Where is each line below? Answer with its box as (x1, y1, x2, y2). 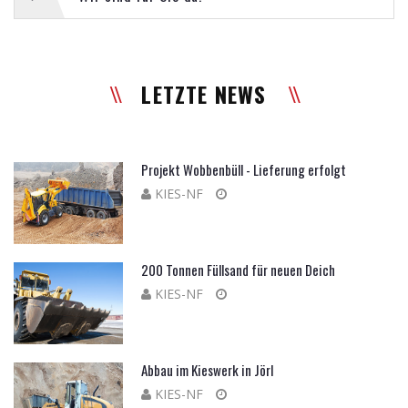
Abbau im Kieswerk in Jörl (141, 360, 273, 380)
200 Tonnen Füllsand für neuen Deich (141, 260, 335, 280)
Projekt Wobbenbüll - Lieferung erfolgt (141, 159, 346, 179)
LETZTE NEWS (141, 77, 267, 111)
